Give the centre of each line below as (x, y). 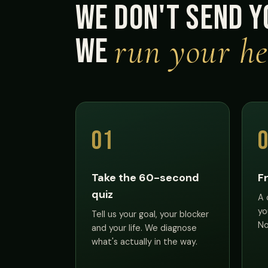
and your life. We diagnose (144, 228)
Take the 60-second (145, 177)
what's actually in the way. (144, 241)
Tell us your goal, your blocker (150, 214)
